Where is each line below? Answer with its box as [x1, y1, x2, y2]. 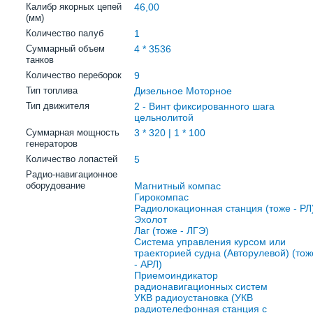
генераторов [26, 138, 78, 149]
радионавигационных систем [134, 281, 268, 292]
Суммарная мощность [26, 127, 119, 138]
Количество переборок [26, 70, 122, 80]
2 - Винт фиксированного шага [134, 101, 275, 112]
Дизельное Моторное [134, 85, 232, 96]
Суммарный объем [26, 43, 105, 54]
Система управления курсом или [134, 236, 286, 247]
